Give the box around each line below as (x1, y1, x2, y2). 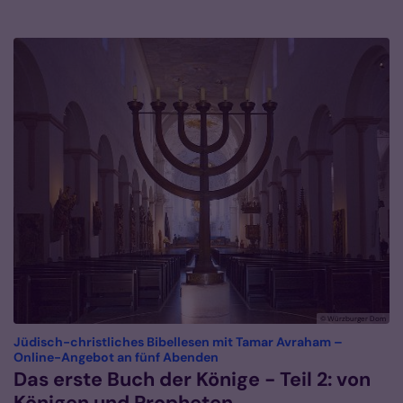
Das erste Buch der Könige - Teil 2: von (13, 367, 371, 393)
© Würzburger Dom (320, 314, 386, 324)
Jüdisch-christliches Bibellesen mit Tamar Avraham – (13, 334, 343, 351)
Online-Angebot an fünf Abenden (13, 349, 219, 366)
